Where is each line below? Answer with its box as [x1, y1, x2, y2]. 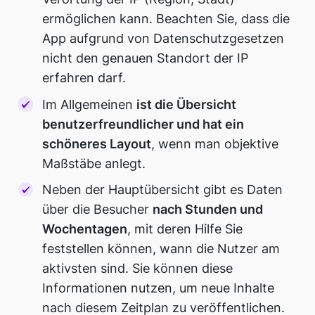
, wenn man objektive [151, 136, 279, 151]
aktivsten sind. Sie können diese [42, 261, 233, 276]
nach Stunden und [153, 202, 264, 217]
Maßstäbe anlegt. [42, 155, 146, 171]
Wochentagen [42, 221, 128, 237]
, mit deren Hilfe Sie [127, 221, 243, 237]
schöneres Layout [42, 136, 152, 151]
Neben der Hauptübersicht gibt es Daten [42, 182, 283, 198]
